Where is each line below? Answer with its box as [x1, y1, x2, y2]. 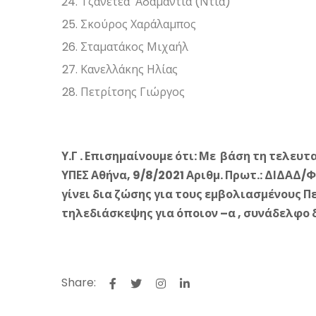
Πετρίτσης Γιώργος [80, 84, 186, 100]
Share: [61, 274, 96, 291]
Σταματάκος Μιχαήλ [80, 39, 189, 55]
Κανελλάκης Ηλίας [80, 61, 178, 78]
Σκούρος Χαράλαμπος [80, 16, 197, 32]
